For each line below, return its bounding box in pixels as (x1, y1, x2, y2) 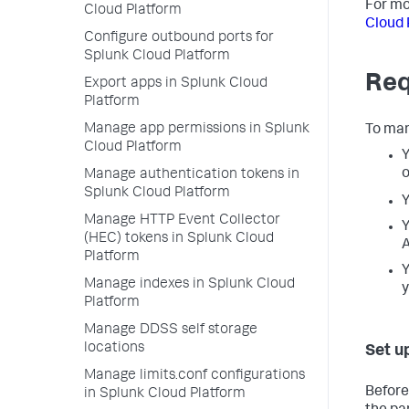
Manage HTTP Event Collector (84, 214, 280, 228)
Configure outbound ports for (84, 31, 274, 46)
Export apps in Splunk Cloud (84, 77, 267, 91)
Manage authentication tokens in (84, 168, 299, 183)
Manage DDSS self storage (84, 323, 257, 338)
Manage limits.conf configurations (84, 369, 305, 383)
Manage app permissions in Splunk (84, 122, 309, 137)
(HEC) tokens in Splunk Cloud (84, 232, 274, 246)
